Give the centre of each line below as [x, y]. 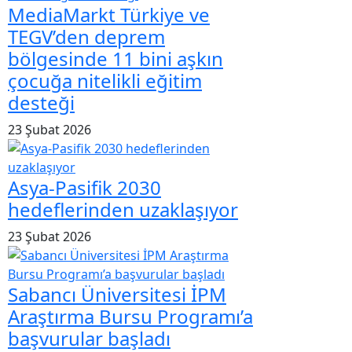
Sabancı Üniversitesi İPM [117, 294]
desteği [41, 102]
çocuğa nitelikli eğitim [105, 80]
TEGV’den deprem [86, 36]
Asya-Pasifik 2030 [84, 187]
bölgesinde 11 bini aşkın [115, 58]
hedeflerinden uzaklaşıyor [123, 209]
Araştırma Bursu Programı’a [130, 316]
